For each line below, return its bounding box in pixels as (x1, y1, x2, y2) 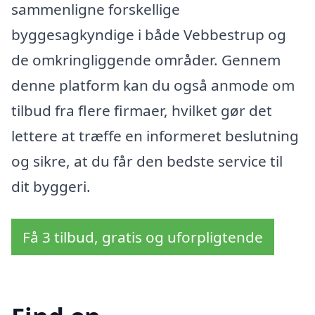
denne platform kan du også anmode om (11, 75, 295, 95)
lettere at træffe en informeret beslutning (11, 125, 299, 146)
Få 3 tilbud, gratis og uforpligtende (22, 226, 263, 247)
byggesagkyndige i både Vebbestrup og (11, 24, 286, 44)
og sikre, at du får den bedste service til (11, 150, 283, 171)
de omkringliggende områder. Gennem (11, 49, 281, 70)
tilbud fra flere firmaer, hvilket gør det (11, 100, 272, 120)
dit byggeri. (11, 176, 91, 196)
